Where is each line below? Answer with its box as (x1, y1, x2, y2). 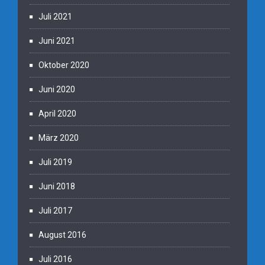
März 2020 (38, 132, 79, 143)
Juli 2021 (38, 11, 72, 21)
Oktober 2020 (38, 60, 89, 70)
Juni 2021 (38, 35, 75, 46)
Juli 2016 (38, 254, 72, 264)
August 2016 (38, 230, 86, 240)
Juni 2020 (38, 84, 75, 94)
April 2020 (38, 108, 76, 118)
